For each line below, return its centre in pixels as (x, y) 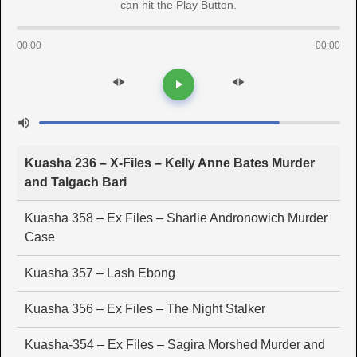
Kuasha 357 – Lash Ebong (100, 273)
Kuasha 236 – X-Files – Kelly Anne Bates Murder (170, 163)
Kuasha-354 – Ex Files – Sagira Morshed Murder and (175, 345)
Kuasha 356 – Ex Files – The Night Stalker (145, 309)
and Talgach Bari (76, 182)
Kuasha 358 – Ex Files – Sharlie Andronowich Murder (176, 218)
